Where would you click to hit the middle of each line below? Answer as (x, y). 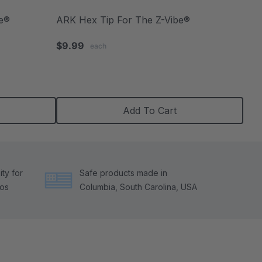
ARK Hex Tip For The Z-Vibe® (123, 20)
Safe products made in (123, 173)
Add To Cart (150, 110)
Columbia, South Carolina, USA (138, 187)
